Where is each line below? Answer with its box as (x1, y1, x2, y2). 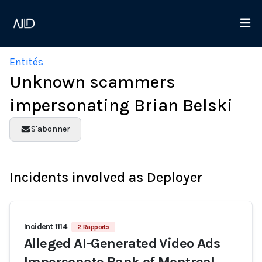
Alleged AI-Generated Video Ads (24, 235, 220, 251)
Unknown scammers (9, 71, 175, 92)
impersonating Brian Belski (9, 95, 233, 116)
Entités (9, 56, 43, 68)
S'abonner (30, 124, 70, 134)
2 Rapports (77, 223, 110, 231)
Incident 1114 (24, 222, 67, 232)
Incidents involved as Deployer (9, 169, 202, 185)
